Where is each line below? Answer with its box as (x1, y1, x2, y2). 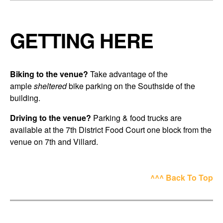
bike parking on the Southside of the (67, 80, 195, 92)
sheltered (34, 80, 67, 92)
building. (10, 92, 40, 104)
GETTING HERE (10, 25, 153, 54)
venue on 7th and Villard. (10, 135, 98, 147)
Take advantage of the (88, 68, 168, 80)
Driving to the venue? (10, 111, 91, 123)
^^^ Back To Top (150, 171, 213, 183)
